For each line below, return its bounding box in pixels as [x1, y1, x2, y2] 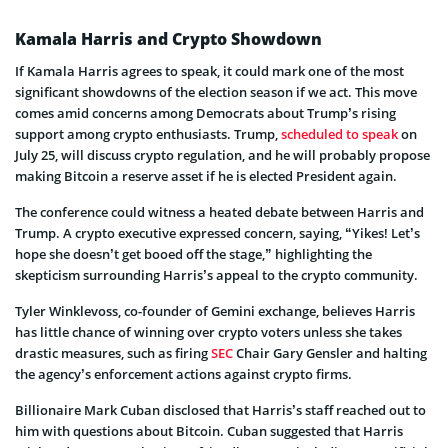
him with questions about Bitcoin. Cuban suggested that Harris [15, 421, 403, 440]
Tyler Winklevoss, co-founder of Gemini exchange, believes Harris [15, 301, 415, 320]
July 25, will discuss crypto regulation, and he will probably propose [15, 145, 430, 164]
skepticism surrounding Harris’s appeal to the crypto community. [15, 265, 418, 284]
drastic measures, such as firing [15, 343, 211, 362]
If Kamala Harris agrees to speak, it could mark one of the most [15, 61, 404, 80]
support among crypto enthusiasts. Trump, [15, 124, 281, 143]
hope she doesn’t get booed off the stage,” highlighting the [15, 244, 372, 263]
